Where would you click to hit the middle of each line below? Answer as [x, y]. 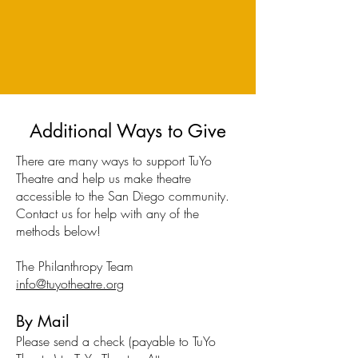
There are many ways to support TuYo [114, 160]
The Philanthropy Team [75, 266]
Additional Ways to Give [128, 131]
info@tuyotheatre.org [70, 283]
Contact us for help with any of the [107, 213]
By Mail [43, 321]
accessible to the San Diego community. [123, 195]
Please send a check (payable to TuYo [116, 341]
